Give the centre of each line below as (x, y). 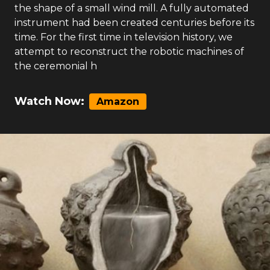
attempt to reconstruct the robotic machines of (129, 52)
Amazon (118, 102)
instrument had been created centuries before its (134, 23)
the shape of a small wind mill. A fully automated (132, 8)
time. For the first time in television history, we (124, 37)
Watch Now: (49, 101)
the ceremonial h (56, 66)
